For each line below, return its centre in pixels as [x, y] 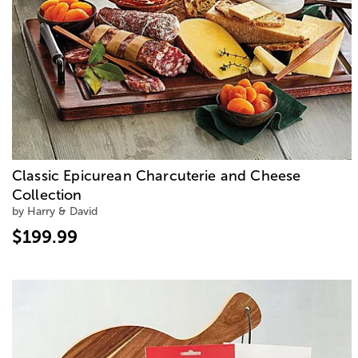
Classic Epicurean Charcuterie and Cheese [157, 175]
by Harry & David [55, 211]
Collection [47, 195]
